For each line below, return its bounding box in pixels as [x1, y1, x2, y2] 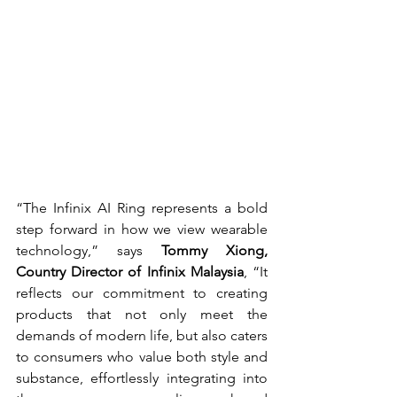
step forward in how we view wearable [16, 221, 268, 237]
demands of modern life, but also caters [16, 327, 268, 344]
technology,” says [16, 242, 161, 259]
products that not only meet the [16, 306, 268, 323]
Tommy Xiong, [161, 242, 268, 259]
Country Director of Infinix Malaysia [16, 263, 244, 280]
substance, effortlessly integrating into [16, 370, 268, 386]
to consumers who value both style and [16, 348, 268, 365]
